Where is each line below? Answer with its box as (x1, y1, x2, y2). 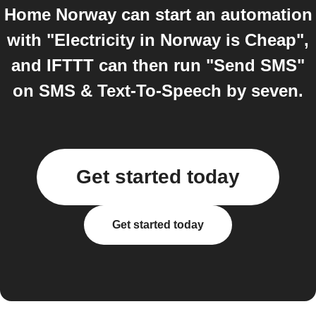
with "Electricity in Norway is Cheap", (7, 30, 309, 49)
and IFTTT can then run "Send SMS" (11, 56, 305, 75)
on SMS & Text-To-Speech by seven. (13, 81, 303, 100)
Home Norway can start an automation (4, 5, 312, 24)
